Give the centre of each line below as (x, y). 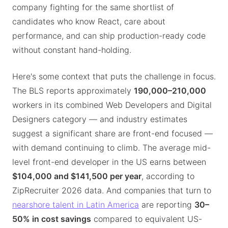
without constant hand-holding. (72, 50)
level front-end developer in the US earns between (109, 162)
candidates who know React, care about (89, 21)
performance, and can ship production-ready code (109, 36)
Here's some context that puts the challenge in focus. (114, 76)
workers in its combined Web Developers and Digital (112, 105)
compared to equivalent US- (147, 219)
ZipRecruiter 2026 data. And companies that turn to (112, 190)
